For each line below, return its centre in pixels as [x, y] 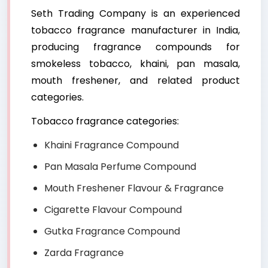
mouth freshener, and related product [135, 81]
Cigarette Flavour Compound [113, 210]
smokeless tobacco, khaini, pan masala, [135, 64]
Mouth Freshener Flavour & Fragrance [134, 188]
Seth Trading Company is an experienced [135, 14]
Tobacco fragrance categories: [105, 121]
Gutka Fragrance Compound [112, 232]
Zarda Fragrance [84, 253]
